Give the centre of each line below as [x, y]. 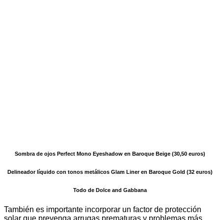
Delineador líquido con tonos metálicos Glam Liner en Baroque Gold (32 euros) [110, 172]
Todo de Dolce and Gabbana [110, 190]
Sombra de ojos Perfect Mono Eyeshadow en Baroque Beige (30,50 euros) [110, 154]
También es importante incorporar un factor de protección [103, 210]
